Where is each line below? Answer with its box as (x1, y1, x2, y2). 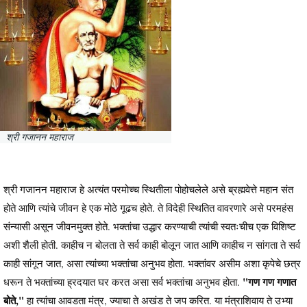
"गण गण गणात (240, 274, 296, 290)
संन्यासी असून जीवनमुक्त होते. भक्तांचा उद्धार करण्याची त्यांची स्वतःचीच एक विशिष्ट (3, 219, 296, 234)
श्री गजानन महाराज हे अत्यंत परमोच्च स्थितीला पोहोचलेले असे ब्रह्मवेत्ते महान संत (3, 182, 293, 197)
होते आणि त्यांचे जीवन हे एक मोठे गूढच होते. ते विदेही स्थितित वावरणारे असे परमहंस (3, 201, 293, 215)
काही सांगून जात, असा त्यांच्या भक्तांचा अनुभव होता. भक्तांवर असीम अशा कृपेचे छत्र (3, 256, 301, 271)
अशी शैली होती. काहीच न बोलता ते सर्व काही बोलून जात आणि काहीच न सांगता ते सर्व (3, 238, 300, 252)
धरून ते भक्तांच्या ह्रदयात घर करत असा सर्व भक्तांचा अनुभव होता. (3, 275, 240, 289)
